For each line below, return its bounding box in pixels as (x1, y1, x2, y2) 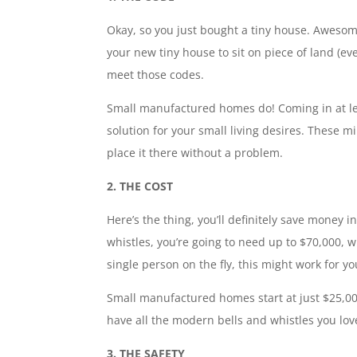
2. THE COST (107, 178, 174, 194)
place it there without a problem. (107, 145, 284, 160)
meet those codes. (107, 67, 205, 82)
